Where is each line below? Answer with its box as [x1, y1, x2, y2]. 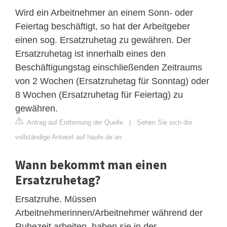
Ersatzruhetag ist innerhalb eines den [15, 49, 166, 59]
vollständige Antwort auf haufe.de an [15, 133, 122, 141]
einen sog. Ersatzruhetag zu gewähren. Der [15, 35, 191, 46]
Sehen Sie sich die [137, 119, 192, 127]
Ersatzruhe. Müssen [15, 194, 96, 205]
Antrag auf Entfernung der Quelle [25, 119, 123, 127]
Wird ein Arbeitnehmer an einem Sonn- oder [15, 8, 193, 18]
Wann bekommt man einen [15, 157, 167, 173]
